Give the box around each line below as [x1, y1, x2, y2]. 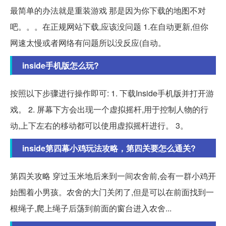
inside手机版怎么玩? [22, 59, 99, 71]
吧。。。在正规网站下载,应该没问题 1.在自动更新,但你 [10, 20, 208, 32]
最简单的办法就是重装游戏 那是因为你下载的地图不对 [10, 4, 206, 16]
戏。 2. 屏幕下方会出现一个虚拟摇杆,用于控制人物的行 [10, 103, 208, 115]
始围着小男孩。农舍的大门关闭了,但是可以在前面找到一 [10, 186, 214, 198]
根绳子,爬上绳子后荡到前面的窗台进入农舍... [10, 202, 172, 214]
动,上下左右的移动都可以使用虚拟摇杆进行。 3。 [10, 119, 188, 131]
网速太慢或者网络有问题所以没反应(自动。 [10, 36, 166, 48]
